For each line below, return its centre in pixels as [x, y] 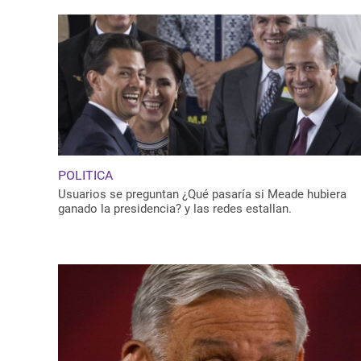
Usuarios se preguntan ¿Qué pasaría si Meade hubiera [202, 195]
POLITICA [85, 176]
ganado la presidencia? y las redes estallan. [175, 209]
